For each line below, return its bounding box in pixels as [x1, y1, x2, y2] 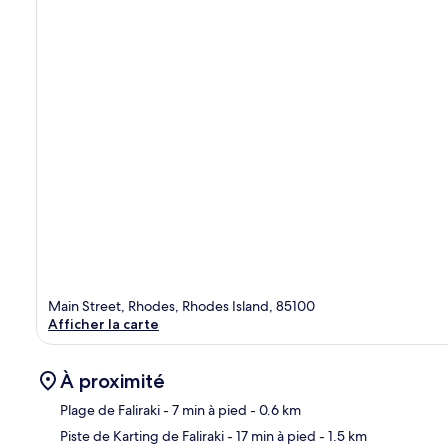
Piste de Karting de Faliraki [60, 426, 224, 445]
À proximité [60, 368, 165, 393]
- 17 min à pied [224, 426, 316, 445]
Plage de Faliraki [60, 400, 160, 419]
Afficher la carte [48, 314, 159, 333]
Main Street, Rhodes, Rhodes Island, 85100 [48, 296, 315, 315]
